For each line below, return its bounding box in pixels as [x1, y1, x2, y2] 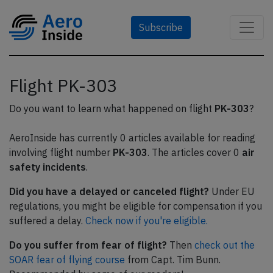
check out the [194, 239, 255, 251]
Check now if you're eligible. [85, 214, 208, 227]
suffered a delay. [9, 214, 85, 227]
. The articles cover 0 [147, 146, 242, 158]
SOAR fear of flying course [9, 253, 125, 266]
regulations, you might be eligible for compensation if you [9, 200, 262, 212]
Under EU [209, 185, 255, 197]
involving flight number [9, 146, 113, 158]
